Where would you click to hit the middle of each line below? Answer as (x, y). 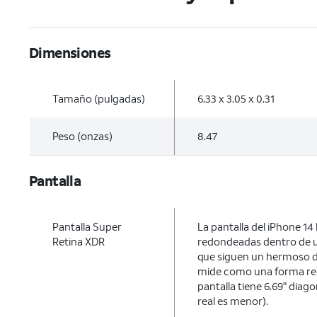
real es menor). (232, 301)
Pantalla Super (87, 226)
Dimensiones (70, 52)
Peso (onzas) (82, 136)
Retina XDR (79, 241)
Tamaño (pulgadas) (99, 98)
